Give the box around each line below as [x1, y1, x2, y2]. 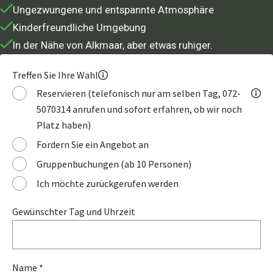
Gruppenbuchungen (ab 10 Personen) [37, 158, 191, 171]
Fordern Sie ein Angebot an [37, 138, 149, 151]
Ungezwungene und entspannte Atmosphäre [13, 4, 214, 16]
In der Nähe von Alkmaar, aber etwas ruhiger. [13, 40, 213, 52]
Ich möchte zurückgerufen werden [37, 177, 179, 190]
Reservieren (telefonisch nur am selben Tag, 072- [37, 87, 241, 100]
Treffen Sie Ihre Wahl [12, 69, 98, 82]
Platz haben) [37, 119, 91, 132]
